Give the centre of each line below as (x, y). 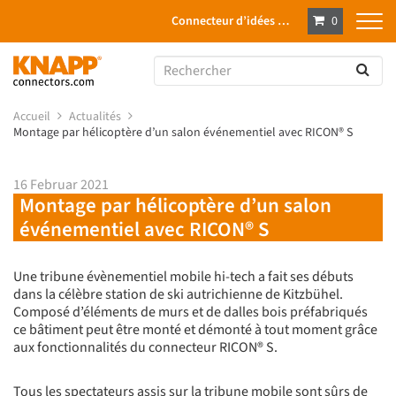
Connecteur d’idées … (231, 21)
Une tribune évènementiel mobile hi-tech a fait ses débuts (183, 277)
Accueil (33, 117)
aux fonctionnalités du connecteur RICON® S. (145, 348)
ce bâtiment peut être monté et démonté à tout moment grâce (195, 330)
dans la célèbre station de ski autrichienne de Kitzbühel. (178, 295)
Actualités (96, 117)
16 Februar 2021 (61, 185)
